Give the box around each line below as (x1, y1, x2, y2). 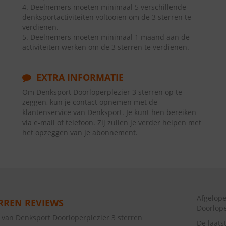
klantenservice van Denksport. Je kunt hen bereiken (22, 107, 196, 117)
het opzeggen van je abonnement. (22, 128, 138, 137)
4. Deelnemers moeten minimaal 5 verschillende (22, 2, 186, 12)
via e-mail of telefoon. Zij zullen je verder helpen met (22, 118, 201, 127)
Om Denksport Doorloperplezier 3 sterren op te (22, 87, 182, 97)
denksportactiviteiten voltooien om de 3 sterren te (22, 12, 191, 22)
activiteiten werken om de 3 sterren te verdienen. (22, 42, 189, 52)
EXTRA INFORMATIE (34, 71, 124, 83)
